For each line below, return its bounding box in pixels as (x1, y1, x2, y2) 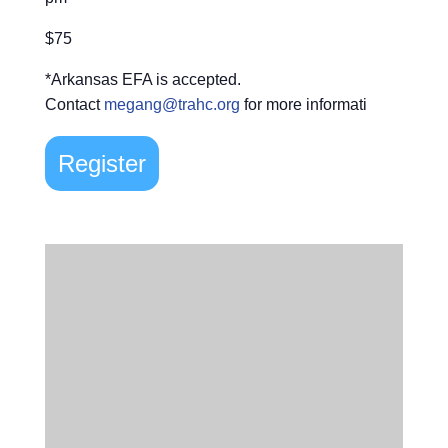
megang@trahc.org (103, 95, 240, 113)
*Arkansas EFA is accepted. (44, 70, 241, 88)
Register (57, 149, 146, 177)
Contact (44, 95, 104, 113)
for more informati (239, 95, 367, 113)
